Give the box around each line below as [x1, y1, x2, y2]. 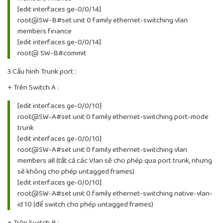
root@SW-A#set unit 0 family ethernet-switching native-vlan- [17, 188, 213, 200]
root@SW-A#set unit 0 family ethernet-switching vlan [17, 144, 187, 156]
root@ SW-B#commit [17, 47, 86, 60]
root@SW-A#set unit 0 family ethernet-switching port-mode [17, 111, 209, 123]
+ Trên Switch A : [7, 82, 59, 94]
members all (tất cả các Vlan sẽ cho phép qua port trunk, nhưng [17, 155, 212, 167]
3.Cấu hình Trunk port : [7, 66, 76, 78]
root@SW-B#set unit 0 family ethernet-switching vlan [17, 14, 188, 27]
